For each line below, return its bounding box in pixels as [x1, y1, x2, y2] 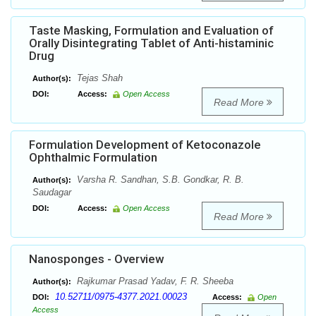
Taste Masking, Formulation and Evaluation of [29, 23, 274, 38]
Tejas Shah [74, 73, 123, 84]
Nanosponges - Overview [29, 252, 164, 267]
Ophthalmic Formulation [29, 150, 157, 165]
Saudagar [32, 187, 71, 198]
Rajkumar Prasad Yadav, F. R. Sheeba [74, 276, 233, 287]
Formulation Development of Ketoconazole [29, 138, 261, 152]
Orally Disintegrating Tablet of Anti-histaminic [29, 36, 274, 51]
